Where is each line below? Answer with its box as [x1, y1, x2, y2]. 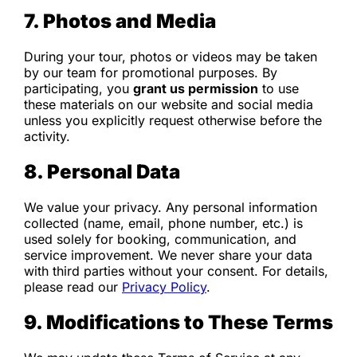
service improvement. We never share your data [24, 247, 312, 264]
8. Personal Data [24, 160, 180, 184]
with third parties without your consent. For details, [24, 263, 328, 280]
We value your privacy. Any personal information [24, 199, 317, 216]
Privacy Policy [122, 279, 206, 296]
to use [258, 80, 299, 97]
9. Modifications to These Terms [24, 310, 333, 334]
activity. [24, 128, 70, 145]
